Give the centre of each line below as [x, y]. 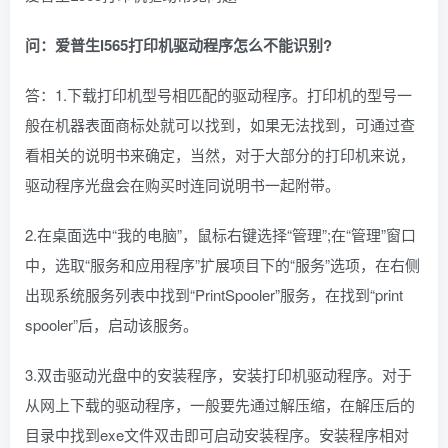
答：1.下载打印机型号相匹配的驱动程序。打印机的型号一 [218, 95]
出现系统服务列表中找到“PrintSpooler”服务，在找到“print [214, 295]
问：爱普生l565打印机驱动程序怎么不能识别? [178, 45]
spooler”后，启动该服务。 [111, 325]
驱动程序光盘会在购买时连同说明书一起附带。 [182, 185]
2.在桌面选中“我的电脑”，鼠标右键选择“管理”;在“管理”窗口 [220, 235]
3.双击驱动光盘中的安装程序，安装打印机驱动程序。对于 [218, 375]
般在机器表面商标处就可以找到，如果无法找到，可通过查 [220, 125]
